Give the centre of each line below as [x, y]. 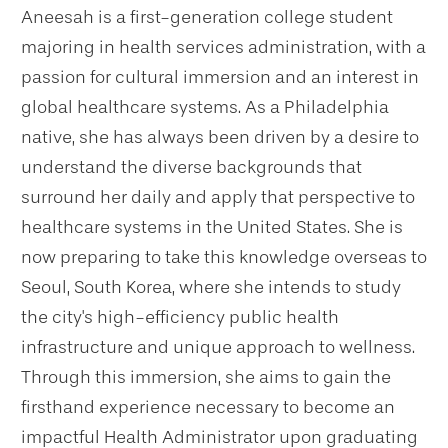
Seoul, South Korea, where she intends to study [211, 286]
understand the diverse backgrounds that [191, 166]
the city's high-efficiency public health [180, 316]
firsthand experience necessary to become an [208, 406]
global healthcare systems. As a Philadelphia [205, 106]
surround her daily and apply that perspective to [218, 196]
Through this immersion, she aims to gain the [206, 376]
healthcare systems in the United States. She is [212, 226]
